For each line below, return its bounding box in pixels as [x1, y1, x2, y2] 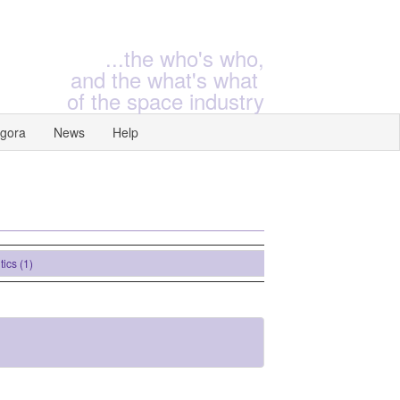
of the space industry [67, 85, 264, 116]
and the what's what [71, 63, 264, 95]
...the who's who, [105, 42, 264, 73]
